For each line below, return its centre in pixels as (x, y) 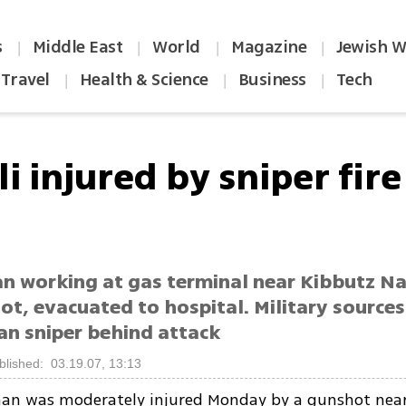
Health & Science (144, 80)
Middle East (77, 47)
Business (272, 80)
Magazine (269, 47)
